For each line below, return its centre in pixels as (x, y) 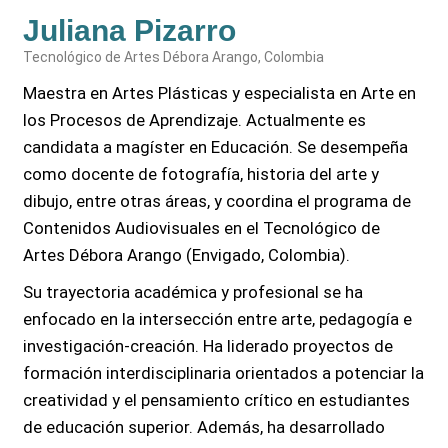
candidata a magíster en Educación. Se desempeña (216, 147)
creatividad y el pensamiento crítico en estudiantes (217, 400)
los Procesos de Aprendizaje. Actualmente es (195, 120)
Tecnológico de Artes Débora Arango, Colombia (174, 57)
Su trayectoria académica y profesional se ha (193, 292)
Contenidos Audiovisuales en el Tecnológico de (202, 228)
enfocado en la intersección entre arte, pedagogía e (218, 319)
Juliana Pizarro (130, 31)
